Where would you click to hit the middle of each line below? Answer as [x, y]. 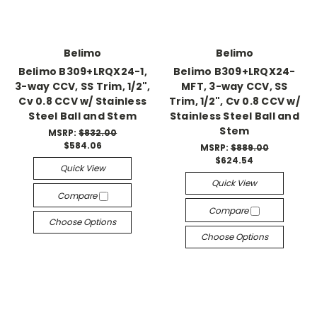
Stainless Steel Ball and [234, 116]
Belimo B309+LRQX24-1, [82, 71]
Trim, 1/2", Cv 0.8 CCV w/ [234, 101]
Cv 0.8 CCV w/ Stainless [83, 101]
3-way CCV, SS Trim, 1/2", [83, 86]
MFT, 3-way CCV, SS [235, 86]
